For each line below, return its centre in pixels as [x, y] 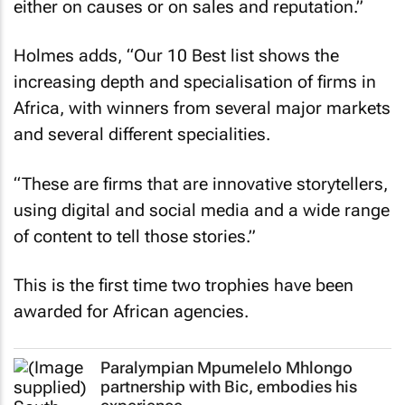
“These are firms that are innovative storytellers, [201, 184]
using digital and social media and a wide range [202, 210]
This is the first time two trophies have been [184, 285]
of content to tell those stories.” [135, 236]
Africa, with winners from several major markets [202, 108]
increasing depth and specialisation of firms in [195, 82]
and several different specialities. [142, 134]
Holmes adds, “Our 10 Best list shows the [176, 56]
